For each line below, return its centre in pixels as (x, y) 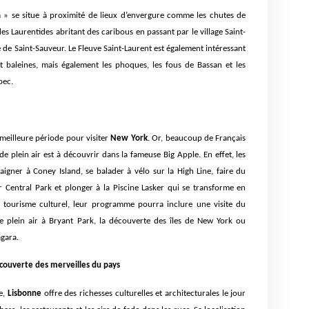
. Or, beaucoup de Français (197, 138)
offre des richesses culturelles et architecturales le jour (144, 293)
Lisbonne (24, 293)
